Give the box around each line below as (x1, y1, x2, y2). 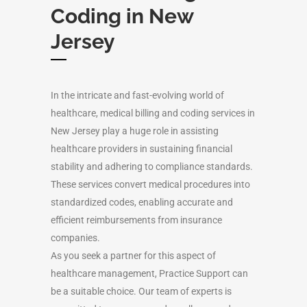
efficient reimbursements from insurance (51, 214, 222, 225)
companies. (51, 232, 100, 243)
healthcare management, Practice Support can (51, 267, 248, 279)
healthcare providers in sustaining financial (51, 143, 232, 154)
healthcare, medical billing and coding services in (51, 107, 255, 119)
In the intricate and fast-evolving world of (51, 89, 224, 101)
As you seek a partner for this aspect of (51, 249, 216, 261)
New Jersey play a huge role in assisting (51, 125, 219, 136)
